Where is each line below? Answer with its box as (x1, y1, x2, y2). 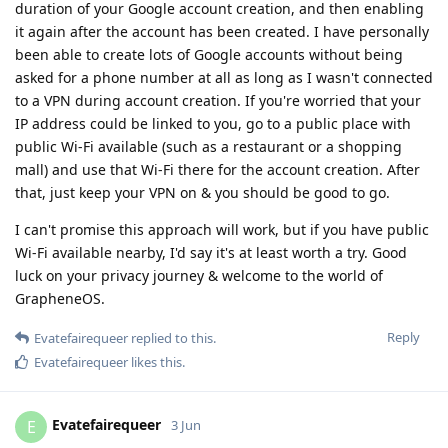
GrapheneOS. (15, 288, 105, 308)
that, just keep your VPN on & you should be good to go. (15, 182, 390, 202)
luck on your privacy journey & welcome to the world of (15, 265, 383, 285)
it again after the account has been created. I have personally (15, 21, 429, 41)
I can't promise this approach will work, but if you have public (15, 219, 429, 239)
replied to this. (128, 328, 216, 347)
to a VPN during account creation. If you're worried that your (15, 90, 421, 110)
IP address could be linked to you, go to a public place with (15, 113, 411, 133)
